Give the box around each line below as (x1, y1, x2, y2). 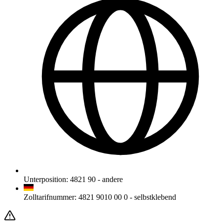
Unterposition (24, 175, 66, 184)
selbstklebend (134, 192, 176, 201)
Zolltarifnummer (24, 192, 74, 201)
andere (102, 175, 123, 184)
